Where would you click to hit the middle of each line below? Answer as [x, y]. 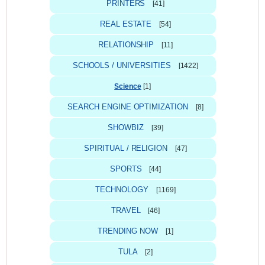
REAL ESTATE [126, 24]
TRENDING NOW [128, 231]
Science [128, 86]
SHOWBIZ [126, 127]
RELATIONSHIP [126, 44]
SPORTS [126, 169]
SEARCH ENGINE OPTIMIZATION [128, 106]
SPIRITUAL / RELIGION [126, 148]
